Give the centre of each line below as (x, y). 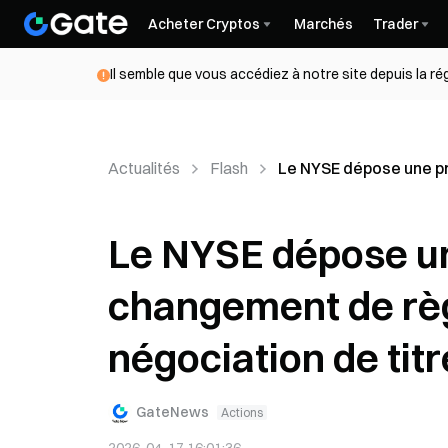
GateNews (172, 411)
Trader (395, 24)
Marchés (323, 24)
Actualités (144, 168)
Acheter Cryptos (204, 24)
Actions (242, 412)
